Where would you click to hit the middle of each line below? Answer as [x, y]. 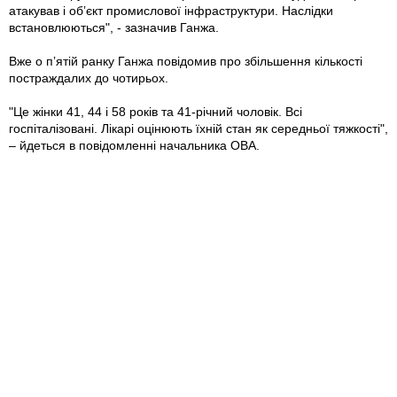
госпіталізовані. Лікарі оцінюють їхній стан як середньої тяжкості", [198, 129]
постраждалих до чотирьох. [89, 78]
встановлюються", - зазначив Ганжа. [114, 28]
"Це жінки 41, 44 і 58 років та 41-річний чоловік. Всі [156, 112]
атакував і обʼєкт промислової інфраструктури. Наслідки [171, 11]
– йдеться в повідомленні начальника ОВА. [134, 146]
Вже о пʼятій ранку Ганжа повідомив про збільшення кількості [186, 62]
